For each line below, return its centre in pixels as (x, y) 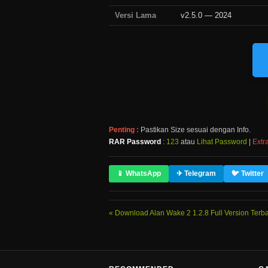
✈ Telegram (196, 173)
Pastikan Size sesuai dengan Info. (195, 130)
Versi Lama (135, 15)
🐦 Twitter (248, 173)
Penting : (124, 130)
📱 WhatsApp (139, 173)
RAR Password (135, 142)
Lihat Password (222, 142)
